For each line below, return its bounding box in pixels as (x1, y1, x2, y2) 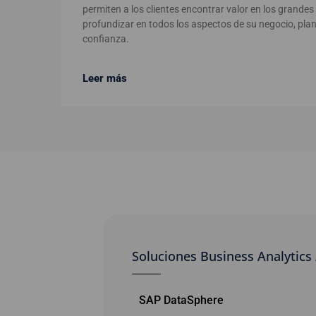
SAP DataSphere (139, 293, 224, 307)
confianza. (83, 32, 129, 44)
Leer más (83, 71, 127, 85)
